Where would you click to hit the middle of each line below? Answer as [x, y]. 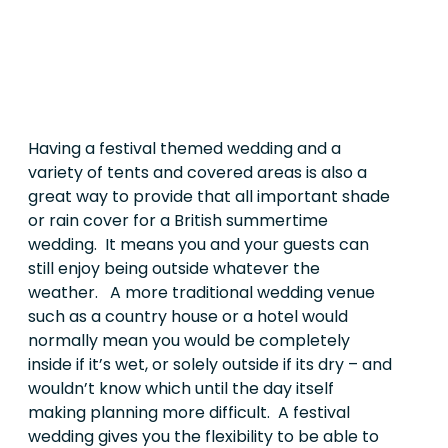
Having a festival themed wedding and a [184, 148]
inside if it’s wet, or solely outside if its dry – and [210, 364]
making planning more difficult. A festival [189, 412]
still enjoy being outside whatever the [174, 268]
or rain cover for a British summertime [178, 220]
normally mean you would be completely [189, 340]
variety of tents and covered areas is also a [197, 172]
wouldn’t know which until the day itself [181, 388]
